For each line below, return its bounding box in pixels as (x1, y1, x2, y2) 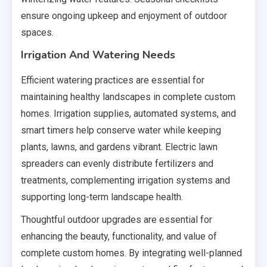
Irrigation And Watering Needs (21, 48, 175, 63)
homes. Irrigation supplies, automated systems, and (21, 108, 236, 120)
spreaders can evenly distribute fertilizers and (21, 158, 213, 170)
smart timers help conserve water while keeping (21, 125, 221, 136)
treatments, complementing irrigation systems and (21, 175, 230, 187)
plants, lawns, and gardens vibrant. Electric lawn (21, 141, 218, 153)
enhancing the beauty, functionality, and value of (21, 231, 217, 243)
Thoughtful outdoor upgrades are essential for (21, 214, 212, 226)
